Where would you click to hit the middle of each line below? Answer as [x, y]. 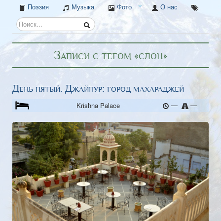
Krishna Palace [98, 105]
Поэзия [37, 7]
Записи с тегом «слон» [110, 55]
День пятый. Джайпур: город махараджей [98, 89]
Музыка [82, 7]
